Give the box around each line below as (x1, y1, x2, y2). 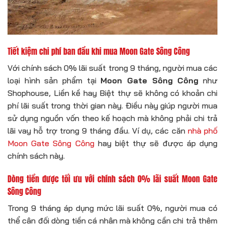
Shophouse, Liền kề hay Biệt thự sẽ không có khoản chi (8, 87, 217, 98)
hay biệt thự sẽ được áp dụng (94, 138, 218, 148)
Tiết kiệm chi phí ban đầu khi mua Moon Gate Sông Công (8, 45, 190, 57)
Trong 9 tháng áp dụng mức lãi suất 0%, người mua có (8, 202, 217, 213)
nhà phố (187, 125, 218, 136)
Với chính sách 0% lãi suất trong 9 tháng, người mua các (8, 62, 217, 73)
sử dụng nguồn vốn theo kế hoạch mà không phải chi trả (8, 113, 217, 123)
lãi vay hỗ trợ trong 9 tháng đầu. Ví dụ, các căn (8, 125, 188, 136)
